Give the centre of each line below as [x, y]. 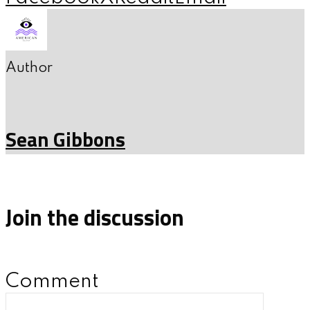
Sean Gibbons [65, 139]
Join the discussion [95, 218]
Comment [52, 282]
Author [29, 68]
